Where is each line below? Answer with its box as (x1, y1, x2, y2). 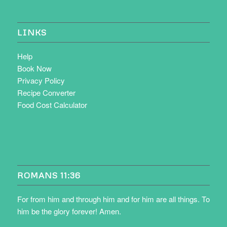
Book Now (17, 62, 52, 73)
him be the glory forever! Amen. (17, 205, 121, 216)
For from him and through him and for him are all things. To (17, 193, 210, 204)
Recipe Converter (17, 87, 75, 98)
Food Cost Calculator (17, 99, 87, 110)
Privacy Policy (17, 74, 65, 86)
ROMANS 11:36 (17, 169, 81, 180)
